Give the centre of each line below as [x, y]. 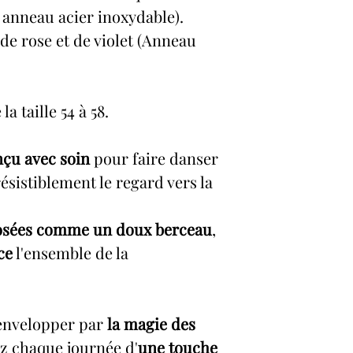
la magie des [151, 323]
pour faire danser [154, 158]
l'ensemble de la [71, 253]
